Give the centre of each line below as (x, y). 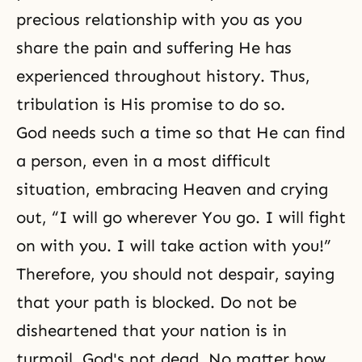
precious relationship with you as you (159, 19)
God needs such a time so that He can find (181, 133)
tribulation (57, 104)
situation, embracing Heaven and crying (172, 189)
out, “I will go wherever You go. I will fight (181, 217)
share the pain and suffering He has (154, 48)
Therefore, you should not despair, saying (175, 274)
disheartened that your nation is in (152, 330)
